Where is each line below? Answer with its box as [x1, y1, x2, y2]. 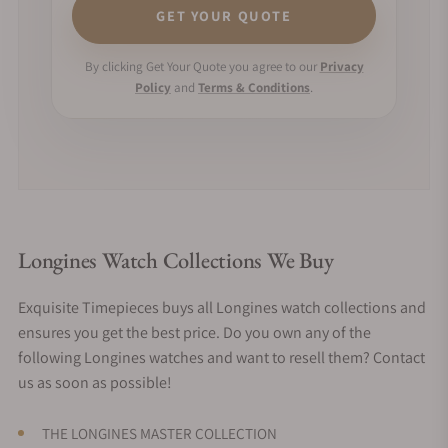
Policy [135, 78, 171, 96]
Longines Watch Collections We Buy [18, 244, 334, 275]
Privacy [319, 57, 364, 75]
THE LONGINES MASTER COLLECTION [42, 422, 277, 443]
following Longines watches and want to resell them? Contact [18, 346, 425, 368]
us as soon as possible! [18, 371, 172, 393]
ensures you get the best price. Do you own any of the [18, 321, 371, 343]
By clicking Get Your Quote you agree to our [84, 57, 320, 75]
